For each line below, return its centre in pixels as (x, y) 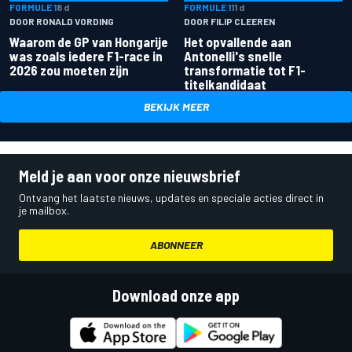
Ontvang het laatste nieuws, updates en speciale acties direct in (171, 198)
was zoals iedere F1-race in (86, 56)
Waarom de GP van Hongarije (89, 42)
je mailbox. (44, 211)
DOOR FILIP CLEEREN (229, 22)
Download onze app (176, 296)
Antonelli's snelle (233, 56)
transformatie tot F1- (245, 70)
